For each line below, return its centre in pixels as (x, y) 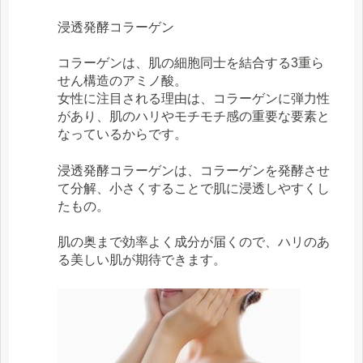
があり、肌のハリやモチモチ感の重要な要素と (194, 117)
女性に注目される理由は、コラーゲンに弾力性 (194, 99)
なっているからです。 (122, 135)
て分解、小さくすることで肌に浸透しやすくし (194, 188)
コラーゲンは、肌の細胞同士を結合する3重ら (191, 63)
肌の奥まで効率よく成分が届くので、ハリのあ (194, 241)
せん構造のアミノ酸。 (122, 81)
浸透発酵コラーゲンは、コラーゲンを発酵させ (194, 170)
